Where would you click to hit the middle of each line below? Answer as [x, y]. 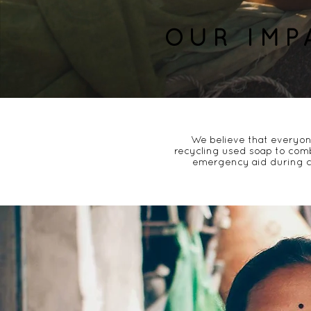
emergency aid [230, 162]
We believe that [230, 140]
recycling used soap [223, 151]
